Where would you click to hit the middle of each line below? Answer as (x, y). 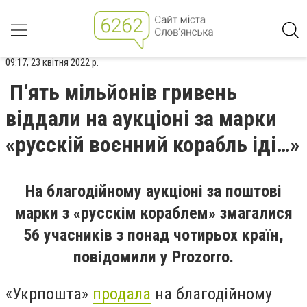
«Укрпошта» (49, 294)
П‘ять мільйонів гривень (123, 93)
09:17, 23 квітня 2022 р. (52, 62)
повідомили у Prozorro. (153, 257)
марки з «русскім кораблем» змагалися (153, 213)
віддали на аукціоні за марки (141, 119)
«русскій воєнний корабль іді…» (152, 145)
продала (122, 294)
